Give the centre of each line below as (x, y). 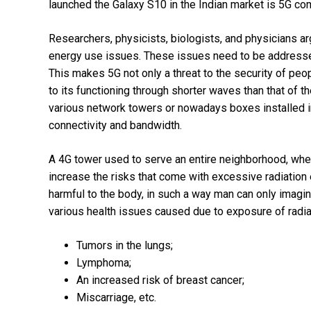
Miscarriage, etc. (116, 297)
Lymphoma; (104, 262)
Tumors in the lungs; (125, 245)
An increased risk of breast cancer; (160, 280)
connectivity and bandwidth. (115, 125)
